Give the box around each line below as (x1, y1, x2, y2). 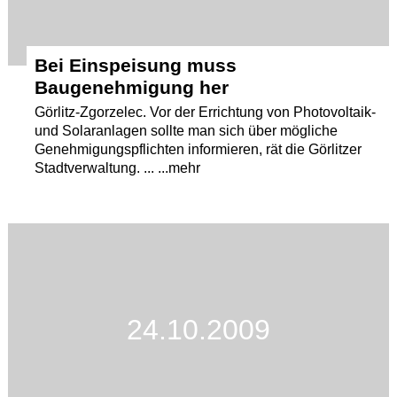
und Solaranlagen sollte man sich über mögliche (35, 123, 339, 138)
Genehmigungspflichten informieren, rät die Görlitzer (35, 142, 362, 157)
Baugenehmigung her (35, 77, 230, 97)
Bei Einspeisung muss (35, 55, 237, 75)
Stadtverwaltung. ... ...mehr (35, 160, 201, 175)
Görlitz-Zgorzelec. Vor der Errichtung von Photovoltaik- (35, 105, 377, 120)
